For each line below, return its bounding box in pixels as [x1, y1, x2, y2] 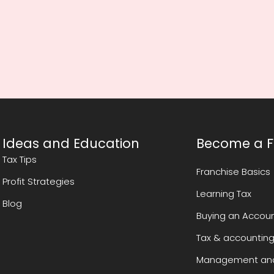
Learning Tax [196, 187, 252, 201]
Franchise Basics [196, 165, 271, 179]
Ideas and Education [2, 135, 140, 153]
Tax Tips [2, 153, 37, 166]
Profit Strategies [2, 175, 75, 188]
